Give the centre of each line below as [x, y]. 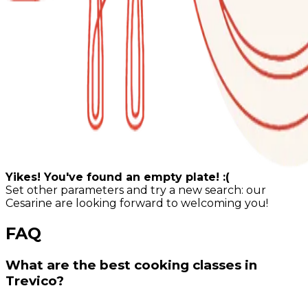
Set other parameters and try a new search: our [136, 190]
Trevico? [35, 280]
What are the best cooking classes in [131, 265]
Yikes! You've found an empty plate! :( [118, 177]
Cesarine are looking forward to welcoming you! [137, 203]
